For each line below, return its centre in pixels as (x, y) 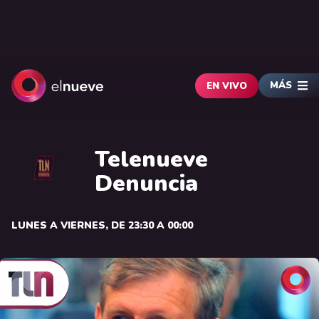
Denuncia (146, 183)
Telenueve (151, 159)
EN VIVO (227, 86)
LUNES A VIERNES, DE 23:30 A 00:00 (102, 225)
